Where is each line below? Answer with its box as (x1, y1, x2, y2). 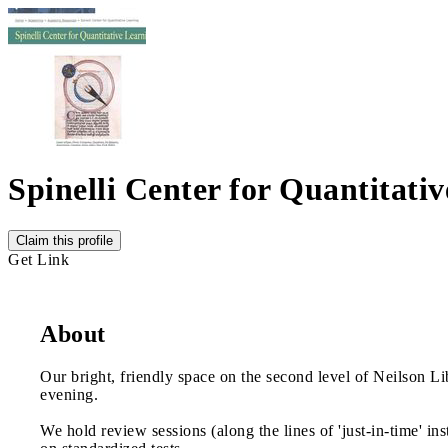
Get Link (8, 250, 69, 268)
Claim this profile (16, 232, 113, 248)
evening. (40, 385, 98, 403)
